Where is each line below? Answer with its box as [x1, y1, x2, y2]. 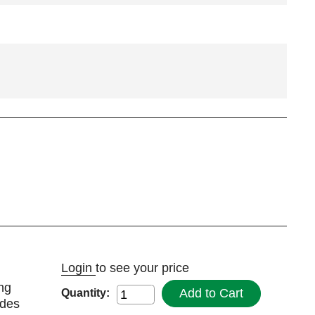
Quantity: [60, 287, 110, 300]
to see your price [95, 260, 189, 275]
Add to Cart [179, 285, 243, 300]
